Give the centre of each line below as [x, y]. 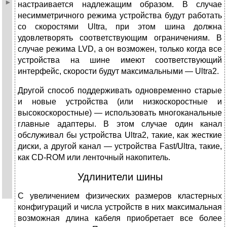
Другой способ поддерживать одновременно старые [120, 91]
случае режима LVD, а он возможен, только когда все [120, 49]
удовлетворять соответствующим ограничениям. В [120, 38]
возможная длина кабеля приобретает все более [120, 218]
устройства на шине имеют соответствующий [120, 60]
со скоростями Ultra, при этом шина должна [120, 27]
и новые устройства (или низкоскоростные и [120, 102]
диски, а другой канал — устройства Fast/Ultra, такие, [120, 146]
